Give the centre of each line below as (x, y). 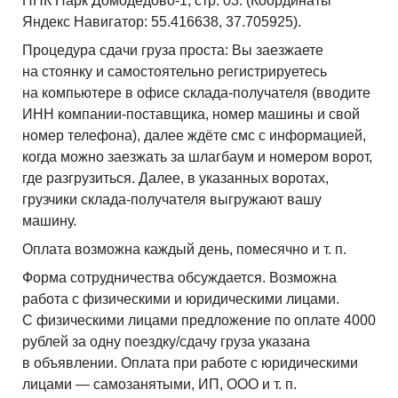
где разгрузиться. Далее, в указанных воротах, (175, 178)
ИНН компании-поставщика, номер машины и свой (191, 114)
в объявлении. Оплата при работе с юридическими (190, 362)
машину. (49, 220)
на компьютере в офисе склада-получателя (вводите (196, 92)
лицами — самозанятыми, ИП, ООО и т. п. (159, 384)
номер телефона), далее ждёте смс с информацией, (194, 135)
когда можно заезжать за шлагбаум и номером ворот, (197, 156)
